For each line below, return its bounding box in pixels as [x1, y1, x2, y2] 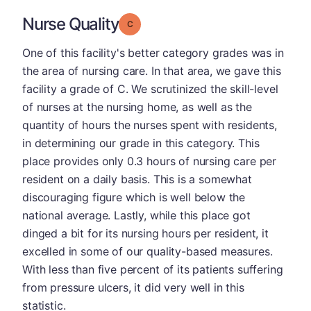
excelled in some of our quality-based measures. [22, 244, 273, 258]
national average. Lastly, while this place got [22, 208, 251, 222]
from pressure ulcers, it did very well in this [22, 280, 244, 294]
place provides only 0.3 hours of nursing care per [22, 154, 277, 168]
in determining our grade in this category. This [22, 136, 260, 150]
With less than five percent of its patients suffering [22, 262, 283, 276]
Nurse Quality [22, 14, 119, 34]
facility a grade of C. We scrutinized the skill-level [22, 82, 278, 96]
